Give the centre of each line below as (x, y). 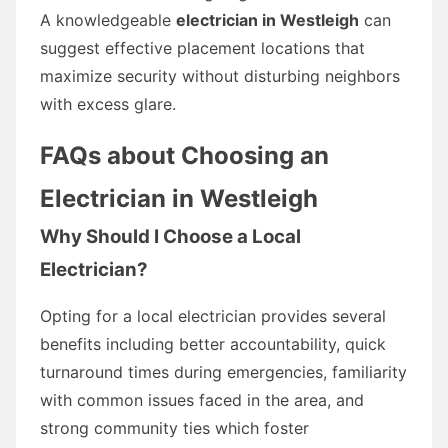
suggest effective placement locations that (202, 47)
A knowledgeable (108, 19)
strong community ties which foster (174, 427)
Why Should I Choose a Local (170, 236)
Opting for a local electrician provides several (213, 315)
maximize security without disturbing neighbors (220, 75)
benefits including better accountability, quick (213, 343)
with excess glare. (108, 103)
